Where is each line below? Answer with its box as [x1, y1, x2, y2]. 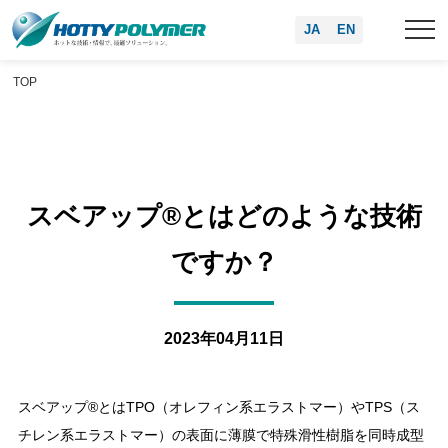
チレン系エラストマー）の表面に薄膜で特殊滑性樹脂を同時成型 [17, 427, 424, 443]
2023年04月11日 [164, 330, 284, 347]
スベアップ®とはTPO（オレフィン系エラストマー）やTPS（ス [17, 399, 420, 415]
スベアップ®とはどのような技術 [26, 201, 422, 231]
